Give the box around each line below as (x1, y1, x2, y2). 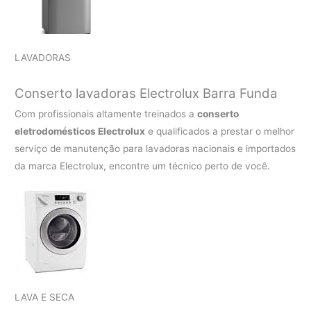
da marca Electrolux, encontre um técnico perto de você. (15, 160, 271, 171)
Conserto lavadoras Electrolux (15, 85, 203, 101)
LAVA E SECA (15, 291, 75, 303)
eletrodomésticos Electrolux (15, 125, 146, 137)
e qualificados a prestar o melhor (145, 125, 295, 137)
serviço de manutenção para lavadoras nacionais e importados (15, 142, 296, 154)
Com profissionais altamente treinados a (15, 108, 198, 119)
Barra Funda (203, 85, 278, 101)
